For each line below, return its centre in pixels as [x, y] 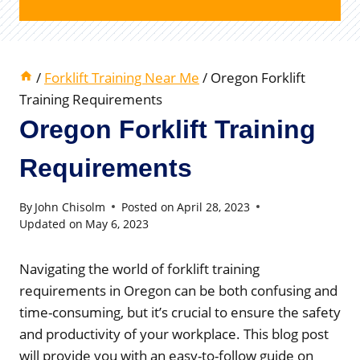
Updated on [51, 223]
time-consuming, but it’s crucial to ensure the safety [180, 312]
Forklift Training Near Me [122, 78]
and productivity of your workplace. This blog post [174, 333]
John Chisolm [70, 207]
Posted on [148, 207]
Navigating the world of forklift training [139, 268]
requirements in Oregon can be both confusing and [178, 290]
